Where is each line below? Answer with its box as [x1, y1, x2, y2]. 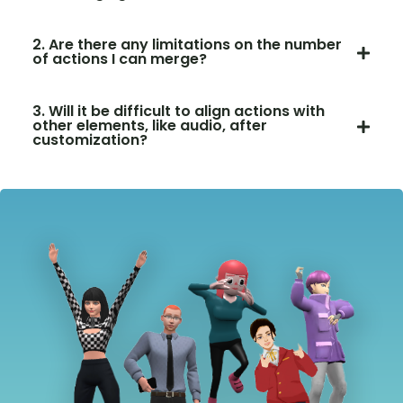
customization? [32, 130, 148, 151]
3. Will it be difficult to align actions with [32, 101, 325, 122]
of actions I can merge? [32, 49, 207, 70]
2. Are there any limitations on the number [32, 34, 342, 56]
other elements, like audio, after [32, 115, 267, 137]
